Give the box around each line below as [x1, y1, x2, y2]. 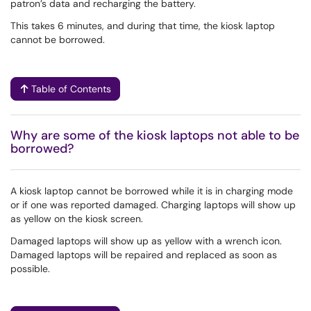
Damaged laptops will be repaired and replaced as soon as [10, 249, 277, 261]
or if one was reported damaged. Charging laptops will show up [10, 199, 296, 211]
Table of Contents [31, 83, 111, 95]
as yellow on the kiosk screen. [10, 212, 143, 225]
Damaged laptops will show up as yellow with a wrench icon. [10, 235, 282, 247]
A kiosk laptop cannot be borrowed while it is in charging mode [10, 185, 293, 197]
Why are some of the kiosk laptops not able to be [10, 127, 299, 144]
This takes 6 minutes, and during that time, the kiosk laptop [10, 19, 275, 32]
